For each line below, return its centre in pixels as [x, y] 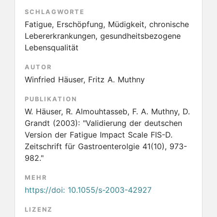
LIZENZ [39, 209]
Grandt [39, 123]
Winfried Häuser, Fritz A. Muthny [85, 79]
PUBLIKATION [51, 99]
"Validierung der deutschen [132, 123]
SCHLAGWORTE [55, 12]
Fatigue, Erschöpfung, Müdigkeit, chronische [107, 24]
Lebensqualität [52, 47]
